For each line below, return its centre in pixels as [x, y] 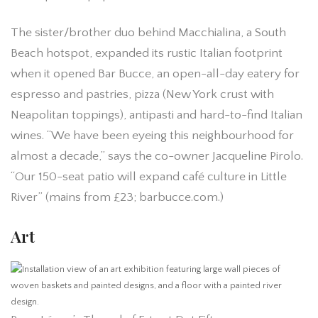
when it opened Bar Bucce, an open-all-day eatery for [155, 73]
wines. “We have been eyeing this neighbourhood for [152, 135]
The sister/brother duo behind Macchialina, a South [148, 32]
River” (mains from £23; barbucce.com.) [117, 197]
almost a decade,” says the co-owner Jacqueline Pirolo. [157, 156]
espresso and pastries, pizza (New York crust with [142, 94]
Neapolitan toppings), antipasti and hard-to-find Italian [157, 115]
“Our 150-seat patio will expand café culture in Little [149, 176]
